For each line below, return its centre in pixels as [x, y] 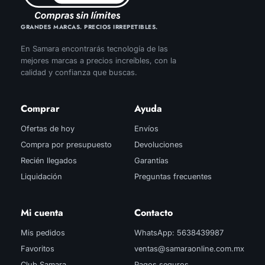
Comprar [40, 109]
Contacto [153, 213]
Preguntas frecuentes [173, 177]
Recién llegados [49, 161]
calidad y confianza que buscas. [79, 72]
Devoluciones [159, 145]
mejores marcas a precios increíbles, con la [98, 61]
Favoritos [38, 249]
